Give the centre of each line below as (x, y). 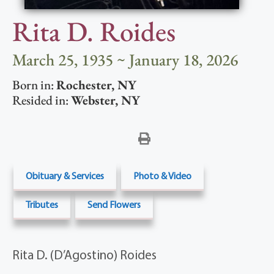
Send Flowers (114, 205)
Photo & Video (162, 176)
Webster (93, 100)
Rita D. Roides (94, 31)
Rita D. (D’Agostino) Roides (84, 255)
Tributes (42, 205)
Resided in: (42, 100)
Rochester (84, 85)
